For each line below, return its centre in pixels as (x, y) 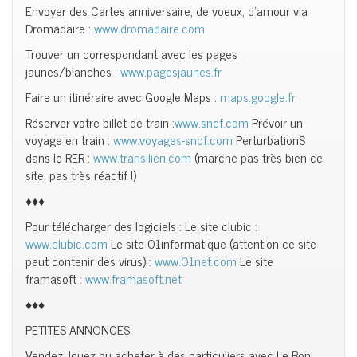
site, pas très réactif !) (81, 175)
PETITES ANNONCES (78, 329)
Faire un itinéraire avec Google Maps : (123, 96)
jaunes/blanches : (73, 71)
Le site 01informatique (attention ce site (212, 243)
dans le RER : (59, 157)
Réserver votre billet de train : (100, 122)
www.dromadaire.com (149, 28)
